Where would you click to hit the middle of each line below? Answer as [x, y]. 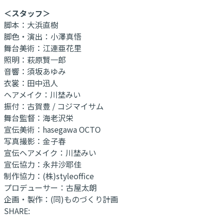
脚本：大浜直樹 [31, 24]
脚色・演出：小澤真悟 [43, 36]
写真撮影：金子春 [35, 141]
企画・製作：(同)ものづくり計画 [61, 199]
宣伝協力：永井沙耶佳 [43, 164]
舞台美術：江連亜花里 [43, 48]
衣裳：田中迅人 [31, 83]
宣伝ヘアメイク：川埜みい [50, 152]
